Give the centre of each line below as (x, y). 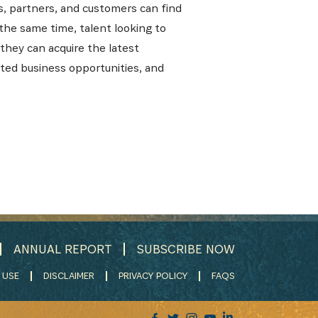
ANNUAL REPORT (63, 249)
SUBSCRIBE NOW (186, 249)
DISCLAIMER (69, 276)
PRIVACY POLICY (153, 276)
